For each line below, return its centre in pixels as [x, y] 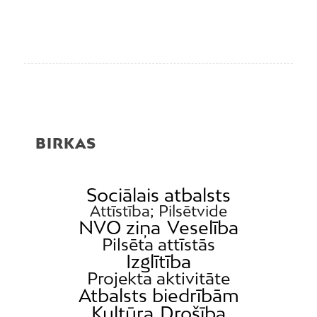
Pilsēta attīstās [158, 244]
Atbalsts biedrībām [158, 296]
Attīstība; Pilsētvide [158, 211]
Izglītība [158, 262]
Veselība [203, 228]
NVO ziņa [119, 228]
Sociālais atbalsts [158, 195]
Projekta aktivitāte [158, 278]
